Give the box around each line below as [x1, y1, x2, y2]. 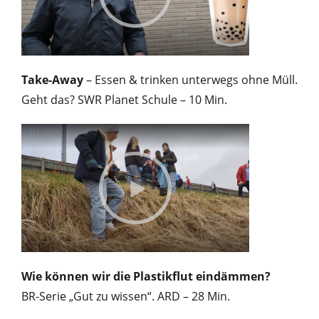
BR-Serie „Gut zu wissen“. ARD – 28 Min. [21, 288, 230, 304]
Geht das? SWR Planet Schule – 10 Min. [21, 91, 227, 108]
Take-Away [21, 71, 83, 88]
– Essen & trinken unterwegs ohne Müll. [83, 71, 298, 88]
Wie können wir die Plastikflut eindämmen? [21, 268, 271, 284]
